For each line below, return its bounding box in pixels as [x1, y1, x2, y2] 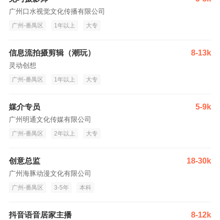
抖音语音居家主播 [9, 211, 72, 219]
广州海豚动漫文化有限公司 [9, 169, 91, 177]
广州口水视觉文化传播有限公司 [9, 7, 105, 15]
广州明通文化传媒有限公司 [9, 115, 91, 123]
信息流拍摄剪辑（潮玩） [9, 49, 95, 57]
